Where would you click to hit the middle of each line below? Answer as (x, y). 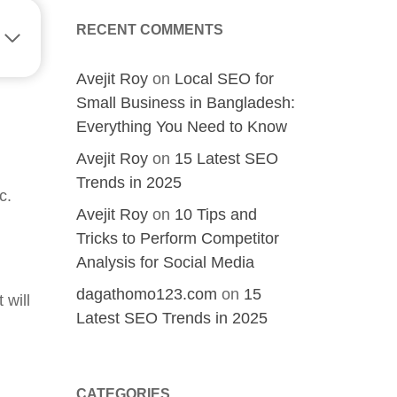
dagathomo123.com (147, 294)
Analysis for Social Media (165, 262)
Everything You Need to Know (182, 127)
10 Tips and (216, 214)
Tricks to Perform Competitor (178, 238)
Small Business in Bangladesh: (186, 103)
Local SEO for (224, 79)
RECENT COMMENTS (150, 30)
